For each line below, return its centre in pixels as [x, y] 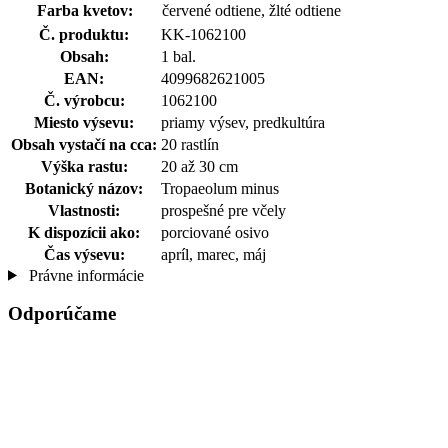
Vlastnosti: [84, 210]
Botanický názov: [84, 188]
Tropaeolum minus [220, 188]
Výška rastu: [84, 166]
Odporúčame [62, 314]
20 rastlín [190, 144]
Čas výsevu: [84, 254]
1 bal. [178, 56]
